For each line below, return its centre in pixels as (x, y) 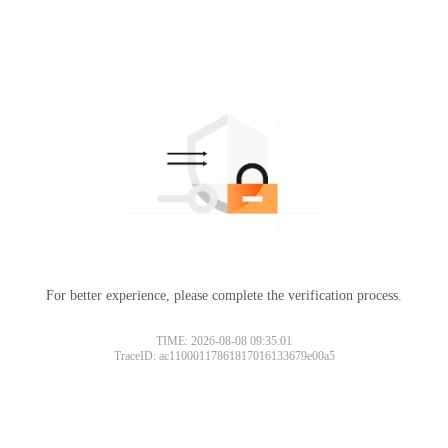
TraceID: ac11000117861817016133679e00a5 (224, 355)
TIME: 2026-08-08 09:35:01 (224, 340)
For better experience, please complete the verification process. (224, 295)
